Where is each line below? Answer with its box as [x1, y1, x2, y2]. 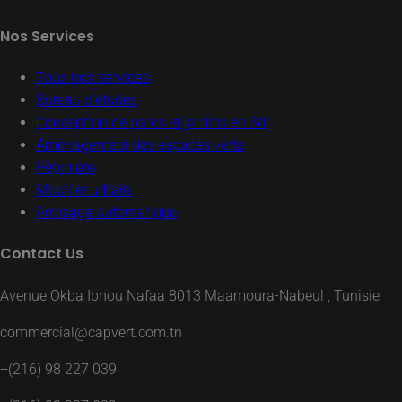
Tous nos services [36, 69, 149, 87]
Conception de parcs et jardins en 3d [36, 114, 266, 132]
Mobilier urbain [36, 181, 131, 199]
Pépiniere [36, 159, 94, 177]
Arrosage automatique [36, 204, 177, 222]
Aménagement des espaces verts [36, 136, 244, 154]
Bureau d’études [36, 92, 137, 109]
